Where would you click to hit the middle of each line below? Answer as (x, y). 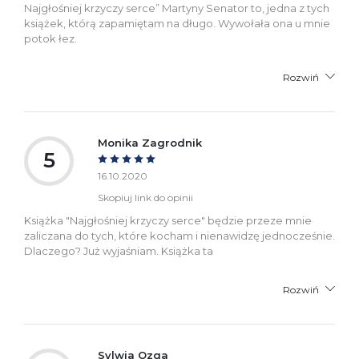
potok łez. (50, 38)
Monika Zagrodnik (150, 142)
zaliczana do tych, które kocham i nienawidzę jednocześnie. (179, 235)
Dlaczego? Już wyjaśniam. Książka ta (119, 250)
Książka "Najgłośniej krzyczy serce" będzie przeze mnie (168, 220)
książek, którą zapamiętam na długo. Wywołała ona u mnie (177, 23)
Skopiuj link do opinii (145, 197)
